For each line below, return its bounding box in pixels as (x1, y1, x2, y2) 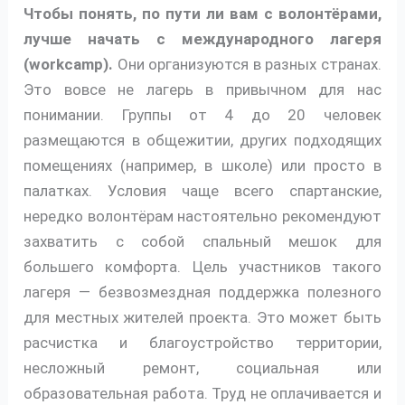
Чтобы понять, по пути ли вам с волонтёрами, (24, 4, 381, 23)
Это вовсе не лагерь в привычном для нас (24, 80, 381, 99)
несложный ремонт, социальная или (24, 358, 381, 377)
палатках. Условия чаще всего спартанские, (24, 181, 381, 200)
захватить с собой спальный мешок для (24, 231, 381, 250)
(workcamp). (24, 54, 114, 73)
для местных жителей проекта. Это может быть (24, 307, 381, 326)
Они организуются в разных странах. (113, 54, 381, 73)
